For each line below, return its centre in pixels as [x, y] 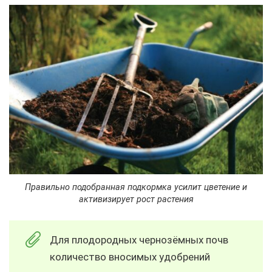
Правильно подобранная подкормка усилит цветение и [136, 187]
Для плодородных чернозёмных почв [139, 240]
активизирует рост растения [136, 199]
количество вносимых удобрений [130, 257]
